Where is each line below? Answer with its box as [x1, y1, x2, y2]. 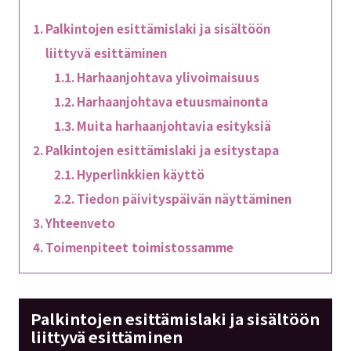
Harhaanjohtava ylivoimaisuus [77, 68, 260, 86]
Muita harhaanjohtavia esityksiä [77, 117, 272, 135]
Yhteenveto [45, 214, 115, 232]
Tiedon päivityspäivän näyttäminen [77, 190, 292, 208]
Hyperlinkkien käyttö [77, 165, 205, 183]
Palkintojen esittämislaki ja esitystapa [45, 141, 279, 159]
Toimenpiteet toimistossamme [45, 238, 233, 256]
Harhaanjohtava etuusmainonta [77, 92, 269, 110]
